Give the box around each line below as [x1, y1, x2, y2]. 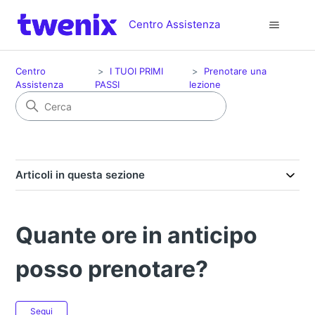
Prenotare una [204, 65, 267, 77]
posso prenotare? [15, 255, 209, 283]
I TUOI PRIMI [110, 65, 164, 77]
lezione [189, 79, 221, 90]
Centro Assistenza [128, 17, 220, 31]
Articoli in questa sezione [15, 168, 146, 181]
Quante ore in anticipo [15, 221, 258, 249]
